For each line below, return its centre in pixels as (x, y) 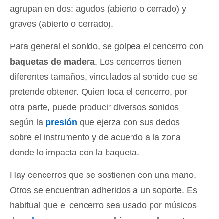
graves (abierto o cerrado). (62, 24)
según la (28, 122)
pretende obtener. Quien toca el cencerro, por (99, 92)
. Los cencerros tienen (138, 61)
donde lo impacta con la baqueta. (75, 152)
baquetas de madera (52, 61)
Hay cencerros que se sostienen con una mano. (103, 175)
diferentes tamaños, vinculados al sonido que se (104, 77)
